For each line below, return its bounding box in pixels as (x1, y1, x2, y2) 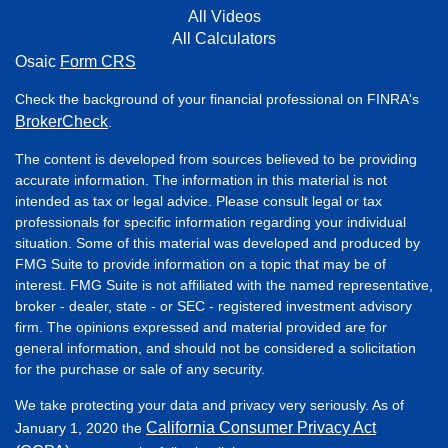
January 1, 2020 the (15, 419, 146, 436)
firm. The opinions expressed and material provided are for (15, 318, 387, 335)
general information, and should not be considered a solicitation (15, 339, 416, 356)
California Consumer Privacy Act (146, 418, 376, 436)
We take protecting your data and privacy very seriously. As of (15, 396, 404, 413)
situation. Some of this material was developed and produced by (15, 234, 420, 251)
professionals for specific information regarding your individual (15, 213, 406, 230)
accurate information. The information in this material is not (15, 171, 387, 188)
